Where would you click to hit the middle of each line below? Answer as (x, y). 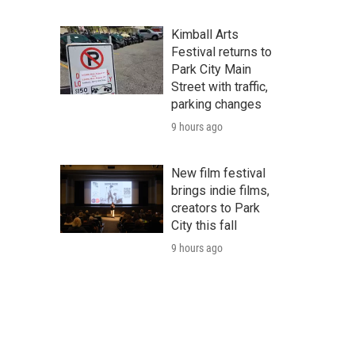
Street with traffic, (219, 87)
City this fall (204, 225)
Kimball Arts (205, 34)
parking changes (216, 104)
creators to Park (216, 208)
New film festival (218, 173)
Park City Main (211, 69)
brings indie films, (220, 191)
